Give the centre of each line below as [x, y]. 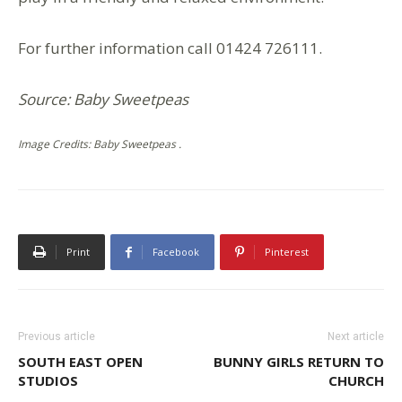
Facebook [176, 252]
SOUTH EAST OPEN [80, 362]
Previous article [57, 337]
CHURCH [356, 381]
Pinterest [287, 252]
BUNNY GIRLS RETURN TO [299, 362]
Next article [356, 337]
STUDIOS [48, 381]
